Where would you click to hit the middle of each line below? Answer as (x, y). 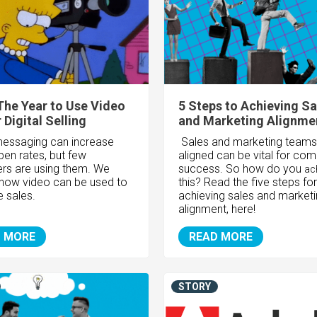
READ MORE (220, 237)
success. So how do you (241, 169)
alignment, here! (217, 209)
